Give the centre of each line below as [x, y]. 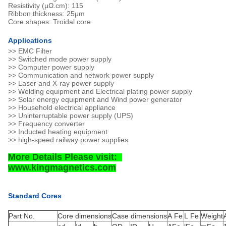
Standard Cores [35, 196]
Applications [30, 40]
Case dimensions [139, 216]
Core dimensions [84, 216]
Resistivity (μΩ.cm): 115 [47, 6]
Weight [212, 216]
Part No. [22, 216]
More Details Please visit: [65, 157]
